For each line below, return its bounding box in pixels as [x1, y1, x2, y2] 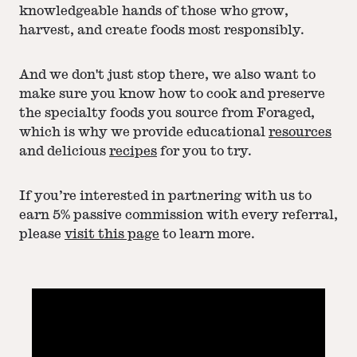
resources [269, 126, 331, 139]
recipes [109, 145, 157, 159]
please [19, 228, 65, 241]
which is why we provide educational [19, 126, 269, 139]
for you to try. [157, 145, 252, 159]
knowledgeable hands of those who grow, [19, 5, 288, 18]
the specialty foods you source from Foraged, [19, 107, 315, 120]
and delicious [19, 145, 109, 159]
